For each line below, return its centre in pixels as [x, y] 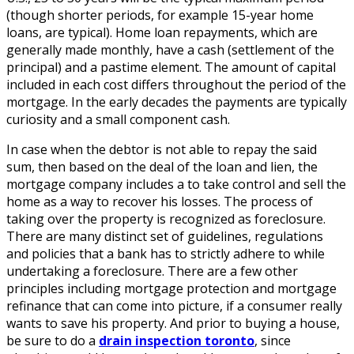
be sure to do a [53, 340]
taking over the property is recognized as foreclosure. [166, 218]
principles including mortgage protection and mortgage [171, 288]
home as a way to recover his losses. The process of [160, 201]
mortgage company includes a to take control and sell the [176, 184]
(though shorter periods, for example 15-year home [160, 15]
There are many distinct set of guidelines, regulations [165, 236]
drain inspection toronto [177, 340]
